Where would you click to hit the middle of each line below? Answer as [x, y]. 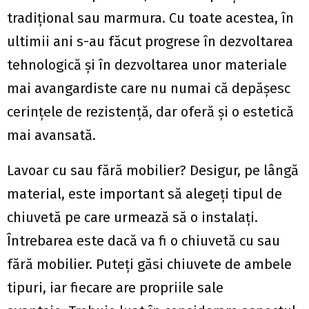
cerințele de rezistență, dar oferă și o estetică [150, 112]
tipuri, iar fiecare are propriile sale [115, 288]
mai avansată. [51, 135]
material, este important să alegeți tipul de [144, 194]
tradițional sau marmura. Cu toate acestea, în [150, 18]
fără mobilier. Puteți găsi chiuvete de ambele [149, 264]
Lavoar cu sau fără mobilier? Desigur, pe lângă [153, 170]
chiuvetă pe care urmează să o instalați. [132, 217]
